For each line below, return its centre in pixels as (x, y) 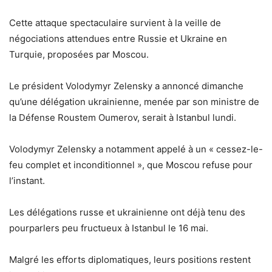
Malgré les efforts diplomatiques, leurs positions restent (130, 260)
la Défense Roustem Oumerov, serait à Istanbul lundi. (123, 118)
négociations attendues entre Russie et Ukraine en (118, 39)
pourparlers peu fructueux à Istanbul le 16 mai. (109, 228)
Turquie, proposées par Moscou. (79, 55)
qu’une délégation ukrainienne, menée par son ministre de (134, 102)
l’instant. (27, 181)
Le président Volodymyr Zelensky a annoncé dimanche (126, 86)
